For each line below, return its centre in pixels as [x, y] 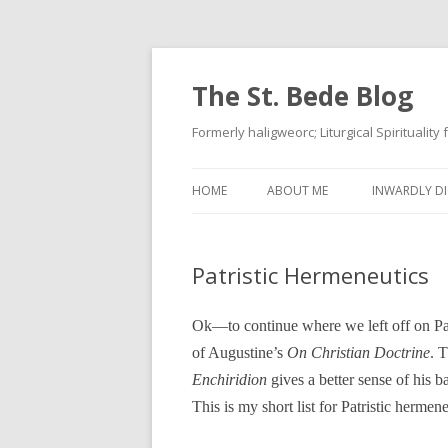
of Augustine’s [239, 352]
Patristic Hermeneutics [310, 275]
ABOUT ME [297, 190]
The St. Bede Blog [302, 96]
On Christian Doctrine [358, 352]
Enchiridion [229, 379]
